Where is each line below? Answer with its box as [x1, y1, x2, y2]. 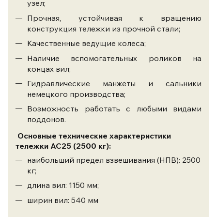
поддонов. [27, 114, 66, 124]
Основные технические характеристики [15, 130, 171, 140]
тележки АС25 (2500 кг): [15, 140, 111, 151]
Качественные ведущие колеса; [27, 38, 146, 48]
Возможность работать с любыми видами [27, 104, 201, 114]
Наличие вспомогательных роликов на [27, 53, 201, 63]
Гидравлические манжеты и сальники [27, 78, 201, 88]
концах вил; [27, 63, 71, 74]
